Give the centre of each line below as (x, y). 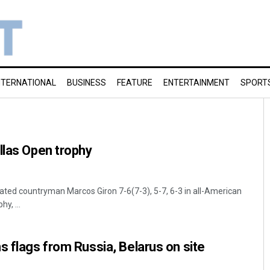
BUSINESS (86, 83)
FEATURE (135, 83)
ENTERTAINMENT (196, 83)
